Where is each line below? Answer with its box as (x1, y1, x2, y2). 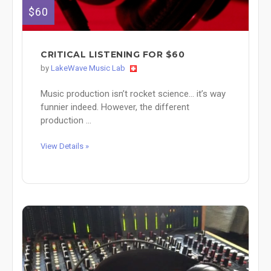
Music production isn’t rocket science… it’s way (41, 88, 226, 99)
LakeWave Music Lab (51, 63, 125, 73)
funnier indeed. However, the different (41, 101, 189, 113)
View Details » (41, 141, 89, 151)
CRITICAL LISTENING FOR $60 (41, 48, 184, 60)
